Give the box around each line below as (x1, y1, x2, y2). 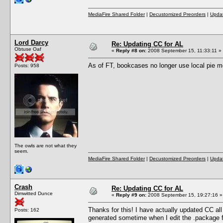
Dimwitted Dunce (14, 190, 53, 196)
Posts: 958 (14, 62, 39, 68)
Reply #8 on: (116, 47, 146, 53)
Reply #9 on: (116, 192, 146, 198)
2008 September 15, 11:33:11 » (146, 47, 222, 53)
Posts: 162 (14, 207, 39, 213)
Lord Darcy (14, 38, 48, 46)
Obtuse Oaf (14, 46, 41, 52)
